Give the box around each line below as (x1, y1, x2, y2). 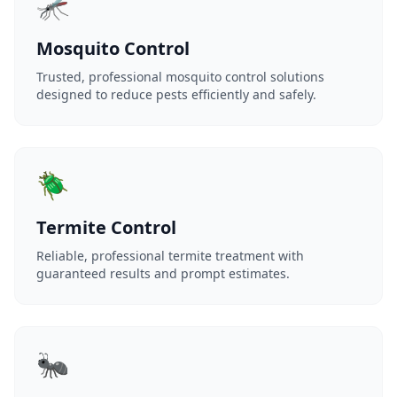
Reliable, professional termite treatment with (36, 247, 304, 264)
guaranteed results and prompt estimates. (36, 265, 290, 282)
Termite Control (36, 215, 176, 239)
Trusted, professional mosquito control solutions (36, 68, 324, 85)
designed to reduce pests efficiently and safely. (36, 86, 316, 103)
